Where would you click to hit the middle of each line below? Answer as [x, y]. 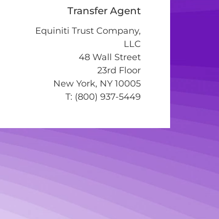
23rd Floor [119, 70]
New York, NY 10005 [97, 83]
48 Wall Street [110, 57]
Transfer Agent [104, 11]
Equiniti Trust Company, [88, 31]
